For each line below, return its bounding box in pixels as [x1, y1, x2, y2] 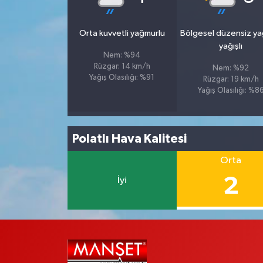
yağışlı [219, 42, 243, 51]
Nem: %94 [103, 52, 141, 60]
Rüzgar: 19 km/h [203, 76, 259, 84]
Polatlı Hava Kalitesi [72, 132, 187, 145]
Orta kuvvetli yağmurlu [79, 29, 165, 38]
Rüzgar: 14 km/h [93, 63, 150, 71]
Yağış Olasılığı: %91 [89, 74, 155, 82]
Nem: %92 [213, 65, 249, 73]
